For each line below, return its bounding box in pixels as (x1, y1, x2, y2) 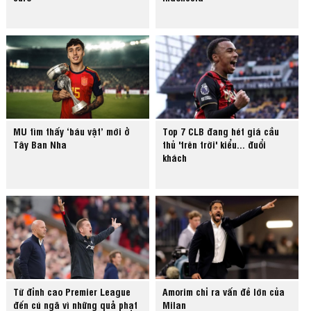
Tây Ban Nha (13, 137, 67, 151)
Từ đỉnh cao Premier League (13, 285, 131, 299)
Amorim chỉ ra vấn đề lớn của (162, 285, 285, 299)
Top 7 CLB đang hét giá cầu (162, 124, 280, 138)
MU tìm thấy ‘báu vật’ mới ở (13, 124, 131, 138)
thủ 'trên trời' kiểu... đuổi (162, 137, 267, 151)
